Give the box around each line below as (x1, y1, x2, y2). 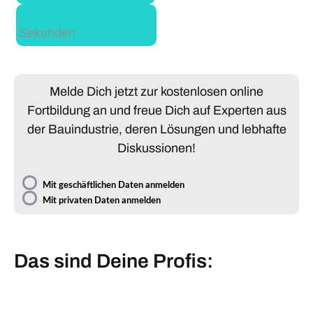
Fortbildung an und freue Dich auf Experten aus (27, 103, 286, 117)
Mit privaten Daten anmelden (43, 196, 161, 205)
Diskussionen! (117, 140, 196, 155)
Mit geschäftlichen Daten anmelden (43, 180, 184, 190)
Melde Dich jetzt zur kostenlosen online (50, 84, 263, 99)
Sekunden (18, 25, 75, 40)
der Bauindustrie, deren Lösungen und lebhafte (27, 122, 286, 136)
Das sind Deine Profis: (14, 249, 213, 272)
